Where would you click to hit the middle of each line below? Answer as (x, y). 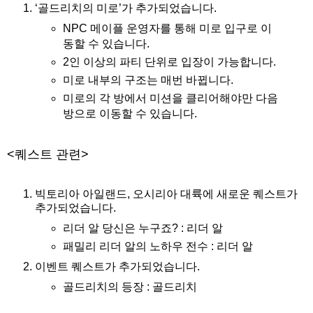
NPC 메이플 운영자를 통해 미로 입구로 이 (167, 28)
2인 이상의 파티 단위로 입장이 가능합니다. (169, 61)
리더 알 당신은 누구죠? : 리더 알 (143, 228)
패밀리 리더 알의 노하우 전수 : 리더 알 (158, 247)
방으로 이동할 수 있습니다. (130, 113)
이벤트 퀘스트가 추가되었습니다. (117, 267)
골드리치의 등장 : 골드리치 (130, 287)
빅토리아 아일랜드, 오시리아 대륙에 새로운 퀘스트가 (166, 194)
